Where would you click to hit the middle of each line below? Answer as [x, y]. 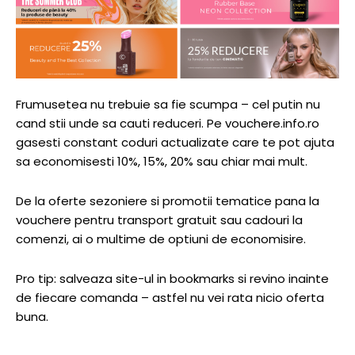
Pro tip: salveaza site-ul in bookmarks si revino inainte [172, 279]
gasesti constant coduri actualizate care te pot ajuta [175, 143]
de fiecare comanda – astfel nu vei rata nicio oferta [170, 298]
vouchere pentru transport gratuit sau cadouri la [159, 220]
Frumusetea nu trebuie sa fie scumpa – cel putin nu [168, 105]
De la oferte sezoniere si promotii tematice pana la [168, 201]
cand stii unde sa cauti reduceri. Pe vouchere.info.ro [168, 124]
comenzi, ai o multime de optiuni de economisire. [161, 239]
